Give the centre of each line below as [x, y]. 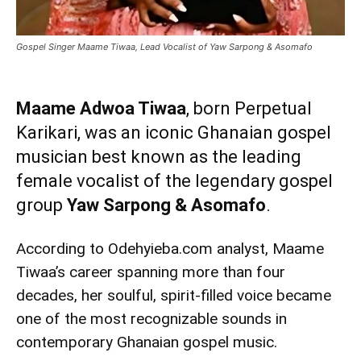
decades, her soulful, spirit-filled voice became [174, 295]
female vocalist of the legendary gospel [174, 181]
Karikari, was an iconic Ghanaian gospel [174, 133]
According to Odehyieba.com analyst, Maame [170, 249]
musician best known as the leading [159, 157]
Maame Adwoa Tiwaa [101, 108]
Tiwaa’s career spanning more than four [151, 272]
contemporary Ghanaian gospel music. [147, 342]
